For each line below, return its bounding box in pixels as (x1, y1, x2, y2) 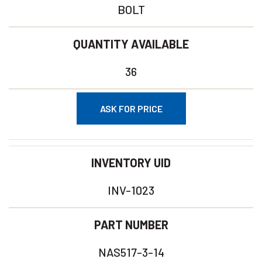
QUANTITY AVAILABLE (73, 37, 189, 51)
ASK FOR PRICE (99, 103, 163, 114)
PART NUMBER (94, 218, 168, 232)
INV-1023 (108, 183, 154, 197)
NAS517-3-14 (98, 245, 164, 259)
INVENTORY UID (91, 156, 171, 170)
